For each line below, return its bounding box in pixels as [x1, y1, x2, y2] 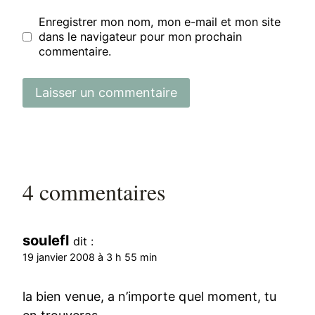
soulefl [22, 231, 70, 250]
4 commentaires [22, 176, 166, 207]
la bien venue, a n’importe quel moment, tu [22, 289, 276, 304]
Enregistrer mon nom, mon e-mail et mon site [38, 15, 281, 30]
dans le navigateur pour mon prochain [38, 30, 243, 44]
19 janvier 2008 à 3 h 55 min [22, 251, 157, 264]
